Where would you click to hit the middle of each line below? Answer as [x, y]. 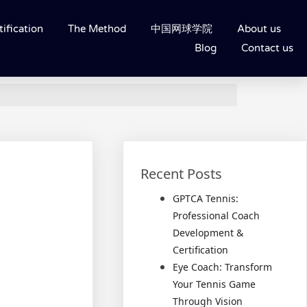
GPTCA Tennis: [206, 199]
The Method [97, 29]
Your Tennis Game [214, 284]
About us [259, 29]
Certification [201, 250]
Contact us [267, 48]
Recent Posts [182, 174]
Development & [208, 233]
